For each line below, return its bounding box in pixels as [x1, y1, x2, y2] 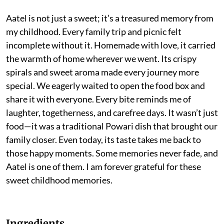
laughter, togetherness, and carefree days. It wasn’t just [6, 106, 218, 118]
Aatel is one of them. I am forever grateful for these [6, 160, 201, 172]
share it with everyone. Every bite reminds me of [6, 93, 191, 104]
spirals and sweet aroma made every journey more [6, 66, 199, 77]
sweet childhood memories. [6, 174, 112, 185]
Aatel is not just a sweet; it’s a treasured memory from [6, 12, 213, 23]
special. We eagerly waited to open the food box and [6, 79, 205, 91]
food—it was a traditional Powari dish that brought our [6, 120, 217, 131]
